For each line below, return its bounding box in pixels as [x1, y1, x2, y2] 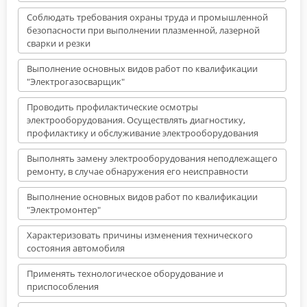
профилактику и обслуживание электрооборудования [27, 126, 258, 139]
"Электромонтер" [27, 203, 101, 216]
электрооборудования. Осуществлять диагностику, [27, 113, 245, 126]
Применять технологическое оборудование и [27, 267, 223, 280]
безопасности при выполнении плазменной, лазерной [27, 23, 260, 36]
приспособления [27, 280, 99, 293]
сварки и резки [27, 36, 90, 49]
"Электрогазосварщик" [27, 75, 125, 88]
